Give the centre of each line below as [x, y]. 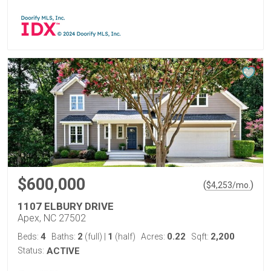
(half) [124, 237]
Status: [31, 250]
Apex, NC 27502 [52, 218]
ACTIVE [63, 251]
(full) [93, 237]
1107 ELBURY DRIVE [66, 206]
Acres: [154, 237]
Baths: [64, 237]
